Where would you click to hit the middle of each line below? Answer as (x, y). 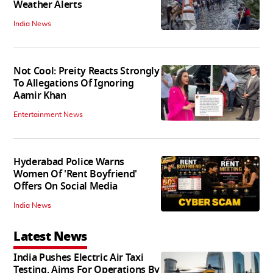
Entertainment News (48, 115)
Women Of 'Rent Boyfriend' (75, 175)
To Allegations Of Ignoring (74, 84)
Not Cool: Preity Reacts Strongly (87, 72)
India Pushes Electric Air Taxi (79, 258)
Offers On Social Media (66, 187)
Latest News (50, 237)
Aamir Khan (40, 96)
